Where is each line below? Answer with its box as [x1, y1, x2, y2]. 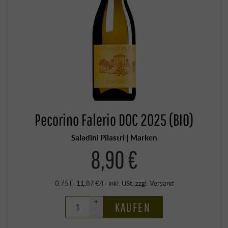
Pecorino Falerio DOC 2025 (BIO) [35, 110, 193, 130]
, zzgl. [132, 179, 150, 187]
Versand [149, 179, 174, 187]
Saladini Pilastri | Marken [71, 133, 157, 142]
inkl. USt [108, 179, 132, 187]
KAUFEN [115, 199, 151, 214]
